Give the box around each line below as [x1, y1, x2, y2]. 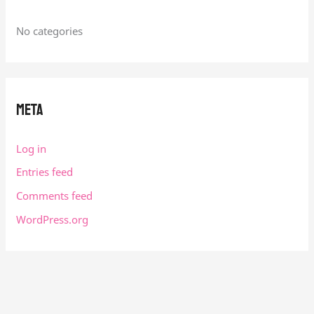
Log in [16, 141, 47, 156]
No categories [16, 23, 83, 38]
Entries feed [16, 165, 74, 179]
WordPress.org [16, 212, 89, 226]
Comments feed [16, 189, 93, 203]
